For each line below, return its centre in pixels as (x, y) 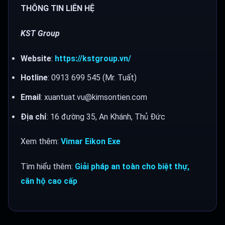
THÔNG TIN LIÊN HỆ (58, 9)
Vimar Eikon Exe (91, 142)
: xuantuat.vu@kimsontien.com (94, 97)
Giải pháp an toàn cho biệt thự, (132, 167)
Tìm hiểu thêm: (48, 167)
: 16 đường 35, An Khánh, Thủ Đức (106, 117)
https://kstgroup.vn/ (93, 58)
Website (36, 58)
